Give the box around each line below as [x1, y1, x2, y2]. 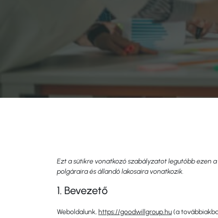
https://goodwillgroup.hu [98, 208, 172, 216]
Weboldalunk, [57, 208, 98, 216]
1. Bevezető [57, 184, 108, 197]
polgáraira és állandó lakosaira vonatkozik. [57, 167, 184, 176]
